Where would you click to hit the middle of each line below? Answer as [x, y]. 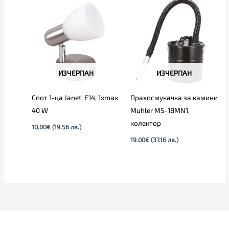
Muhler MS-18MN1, [160, 110]
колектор [145, 123]
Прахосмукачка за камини [174, 98]
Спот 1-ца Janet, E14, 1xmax [75, 98]
